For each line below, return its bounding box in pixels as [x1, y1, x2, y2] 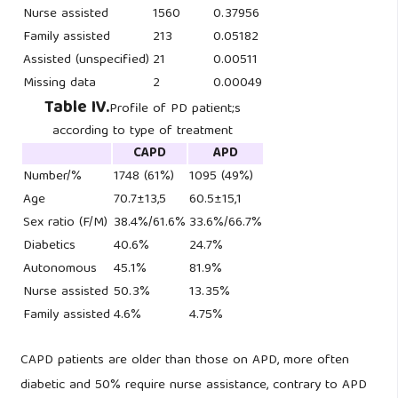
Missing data [22, 72, 96, 96]
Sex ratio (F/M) [22, 211, 107, 235]
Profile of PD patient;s [108, 98, 241, 122]
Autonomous [22, 258, 97, 282]
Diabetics [22, 235, 76, 259]
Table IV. [44, 93, 109, 124]
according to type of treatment [52, 120, 233, 144]
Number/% [22, 165, 82, 189]
